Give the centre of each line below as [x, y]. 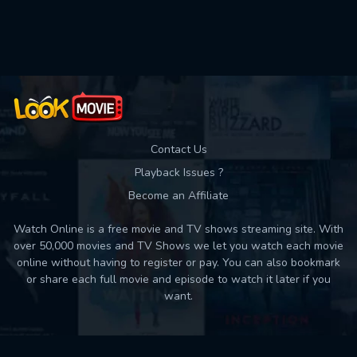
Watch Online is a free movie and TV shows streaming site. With [178, 229]
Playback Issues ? [178, 173]
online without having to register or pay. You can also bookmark [178, 263]
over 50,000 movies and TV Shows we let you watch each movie [178, 246]
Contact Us [178, 149]
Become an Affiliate [178, 196]
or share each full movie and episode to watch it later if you [178, 279]
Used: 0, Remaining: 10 [178, 29]
